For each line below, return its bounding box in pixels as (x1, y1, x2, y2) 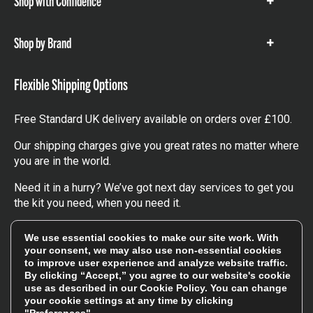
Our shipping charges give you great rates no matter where (14, 138, 299, 152)
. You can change (205, 282, 287, 293)
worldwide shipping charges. (14, 238, 154, 252)
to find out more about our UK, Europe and (62, 222, 266, 236)
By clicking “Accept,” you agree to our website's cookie (24, 270, 291, 281)
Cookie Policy (140, 282, 205, 293)
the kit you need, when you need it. (14, 196, 181, 210)
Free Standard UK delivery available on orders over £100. (14, 112, 292, 126)
